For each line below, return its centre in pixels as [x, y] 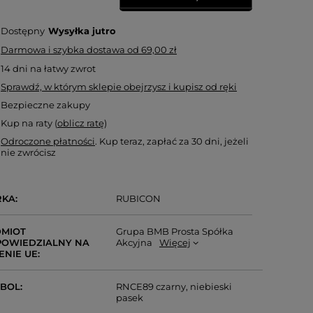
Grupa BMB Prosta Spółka [175, 231]
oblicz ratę [81, 123]
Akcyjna [134, 242]
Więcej [175, 242]
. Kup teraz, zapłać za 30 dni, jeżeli [172, 141]
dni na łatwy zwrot [53, 68]
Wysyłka [71, 31]
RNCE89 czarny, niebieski [174, 286]
